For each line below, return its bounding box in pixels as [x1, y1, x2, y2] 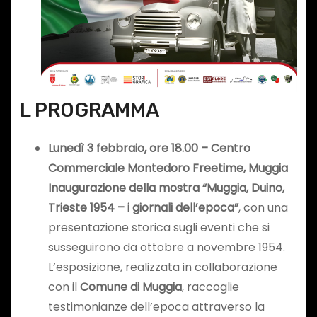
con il [47, 279, 80, 296]
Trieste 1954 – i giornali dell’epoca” [47, 200, 238, 217]
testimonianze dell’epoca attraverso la [47, 299, 265, 316]
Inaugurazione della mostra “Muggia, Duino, [47, 180, 284, 197]
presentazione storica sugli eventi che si [47, 219, 270, 236]
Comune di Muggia [79, 279, 182, 296]
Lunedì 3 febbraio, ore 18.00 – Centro [47, 140, 250, 157]
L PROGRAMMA [19, 98, 159, 122]
